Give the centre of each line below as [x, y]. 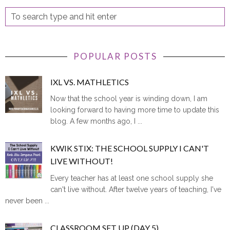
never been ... [27, 200]
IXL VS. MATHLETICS [90, 82]
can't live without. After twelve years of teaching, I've [136, 189]
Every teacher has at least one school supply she [132, 178]
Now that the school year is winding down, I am [129, 99]
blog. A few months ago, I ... [97, 121]
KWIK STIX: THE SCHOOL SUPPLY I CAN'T [130, 148]
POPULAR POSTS [115, 56]
